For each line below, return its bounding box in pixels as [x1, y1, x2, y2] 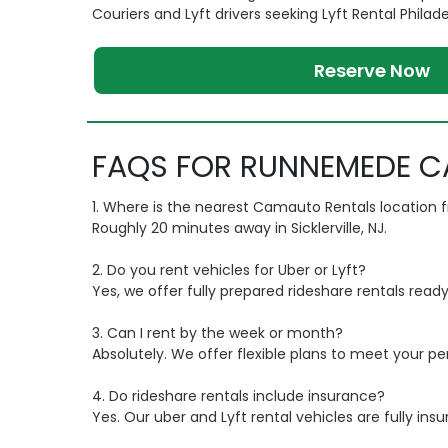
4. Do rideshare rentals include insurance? [92, 386, 385, 406]
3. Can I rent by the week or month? [92, 323, 343, 343]
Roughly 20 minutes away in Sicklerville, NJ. [92, 218, 387, 238]
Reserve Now [314, 58, 430, 83]
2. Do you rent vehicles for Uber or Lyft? [92, 260, 366, 280]
